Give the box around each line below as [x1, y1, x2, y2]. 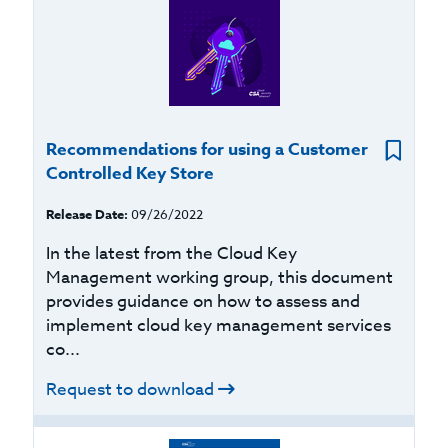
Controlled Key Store [46, 161, 215, 186]
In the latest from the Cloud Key [46, 241, 298, 266]
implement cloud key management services [46, 313, 392, 338]
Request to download [46, 377, 215, 402]
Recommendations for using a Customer [46, 137, 369, 162]
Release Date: [46, 205, 129, 223]
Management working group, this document [46, 265, 394, 290]
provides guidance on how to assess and [46, 289, 361, 314]
